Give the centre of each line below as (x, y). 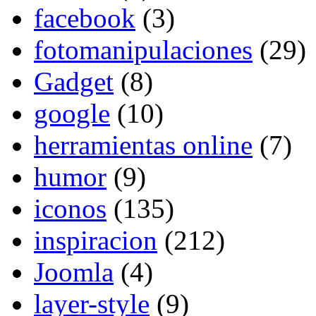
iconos (70, 209)
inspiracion (96, 241)
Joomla (74, 272)
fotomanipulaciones (143, 50)
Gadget (74, 82)
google (72, 114)
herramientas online (143, 145)
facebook (85, 18)
